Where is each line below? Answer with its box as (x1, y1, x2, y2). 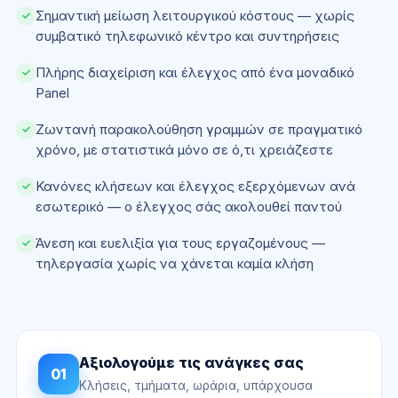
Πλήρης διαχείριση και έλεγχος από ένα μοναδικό (36, 64, 354, 81)
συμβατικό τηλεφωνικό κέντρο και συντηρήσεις (36, 28, 339, 44)
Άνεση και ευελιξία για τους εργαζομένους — (36, 235, 325, 251)
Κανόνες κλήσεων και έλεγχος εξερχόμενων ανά (36, 178, 355, 195)
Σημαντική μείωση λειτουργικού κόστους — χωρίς (36, 7, 354, 24)
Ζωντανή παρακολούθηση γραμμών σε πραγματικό (36, 121, 362, 138)
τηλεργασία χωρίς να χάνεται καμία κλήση (36, 255, 314, 272)
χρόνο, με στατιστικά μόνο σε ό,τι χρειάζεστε (36, 141, 333, 158)
